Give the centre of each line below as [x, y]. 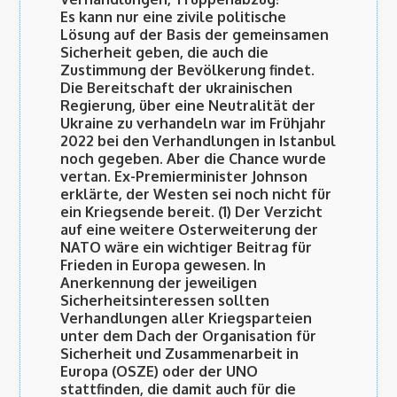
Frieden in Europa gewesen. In [163, 265]
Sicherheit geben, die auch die [165, 53]
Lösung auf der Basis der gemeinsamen [195, 35]
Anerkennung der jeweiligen [159, 283]
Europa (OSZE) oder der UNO [160, 372]
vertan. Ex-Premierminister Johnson [184, 177]
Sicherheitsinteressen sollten [165, 301]
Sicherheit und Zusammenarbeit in [180, 354]
